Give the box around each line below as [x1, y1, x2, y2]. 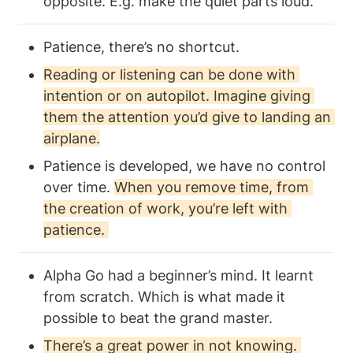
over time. [43, 179, 114, 196]
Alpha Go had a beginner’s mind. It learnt [43, 267, 314, 284]
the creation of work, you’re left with [43, 200, 288, 217]
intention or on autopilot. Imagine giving [43, 87, 310, 105]
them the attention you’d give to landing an [43, 109, 331, 126]
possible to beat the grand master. [43, 310, 277, 327]
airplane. [43, 130, 100, 147]
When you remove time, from [114, 179, 309, 196]
